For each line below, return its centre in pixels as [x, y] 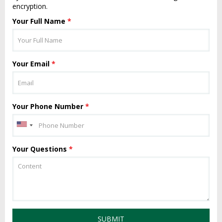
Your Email [32, 64]
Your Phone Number [49, 106]
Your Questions [41, 149]
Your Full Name [40, 21]
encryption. [30, 6]
